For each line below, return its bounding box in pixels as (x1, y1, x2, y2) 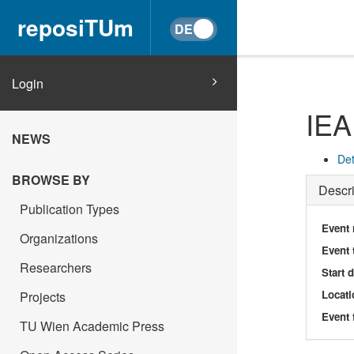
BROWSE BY (12, 171, 90, 189)
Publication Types (20, 200, 119, 218)
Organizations (20, 229, 98, 247)
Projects (20, 288, 66, 306)
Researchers (20, 258, 92, 277)
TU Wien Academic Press (20, 317, 164, 335)
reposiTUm (17, 11, 134, 43)
